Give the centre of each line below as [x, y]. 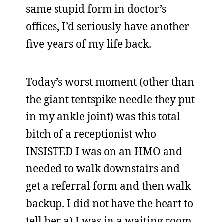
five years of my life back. [88, 44]
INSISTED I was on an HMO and [104, 151]
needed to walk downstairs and [103, 168]
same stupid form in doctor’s [96, 9]
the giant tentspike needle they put [110, 99]
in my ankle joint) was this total [103, 116]
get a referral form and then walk [108, 186]
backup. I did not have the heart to [110, 203]
